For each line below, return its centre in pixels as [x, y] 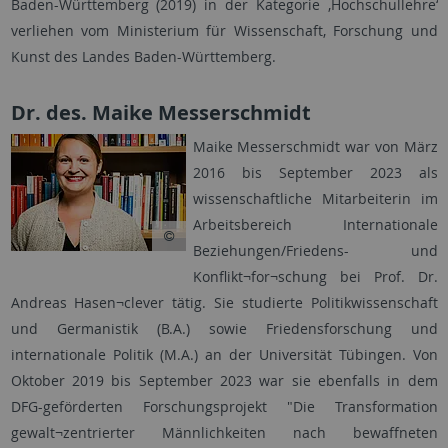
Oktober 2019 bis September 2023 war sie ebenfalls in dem [224, 381]
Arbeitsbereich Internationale [315, 225]
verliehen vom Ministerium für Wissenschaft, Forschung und [224, 31]
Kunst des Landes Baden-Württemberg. [145, 57]
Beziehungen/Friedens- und [315, 251]
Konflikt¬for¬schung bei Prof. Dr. [315, 277]
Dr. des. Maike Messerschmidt [160, 113]
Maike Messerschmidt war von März [315, 147]
